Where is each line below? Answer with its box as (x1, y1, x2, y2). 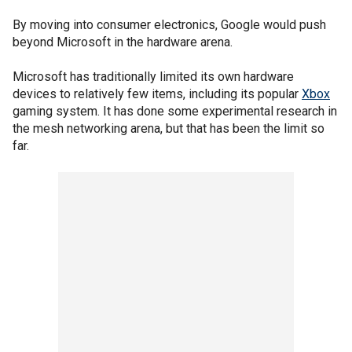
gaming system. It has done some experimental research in (13, 104, 337, 119)
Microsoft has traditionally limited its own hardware (13, 69, 294, 84)
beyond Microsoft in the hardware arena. (13, 35, 233, 49)
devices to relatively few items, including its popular (13, 86, 302, 101)
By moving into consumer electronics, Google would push (13, 17, 326, 32)
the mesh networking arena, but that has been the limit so (13, 121, 324, 136)
